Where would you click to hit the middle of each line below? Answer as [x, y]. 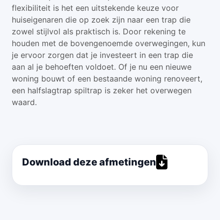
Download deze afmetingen [89, 162]
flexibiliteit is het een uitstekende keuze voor [95, 8]
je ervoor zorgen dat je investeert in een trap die [102, 55]
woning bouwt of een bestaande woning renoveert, [107, 79]
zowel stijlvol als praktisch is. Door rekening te [99, 31]
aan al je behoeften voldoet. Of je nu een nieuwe [102, 67]
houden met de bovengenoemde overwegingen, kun [109, 43]
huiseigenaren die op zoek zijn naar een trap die [101, 20]
